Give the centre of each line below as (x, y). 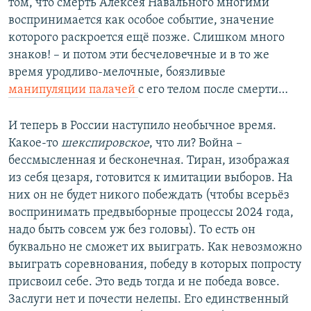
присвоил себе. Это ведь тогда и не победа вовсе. (144, 282)
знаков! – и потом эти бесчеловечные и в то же (139, 55)
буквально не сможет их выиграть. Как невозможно (155, 247)
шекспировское (105, 143)
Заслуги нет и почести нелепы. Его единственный (149, 299)
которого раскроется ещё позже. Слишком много (146, 37)
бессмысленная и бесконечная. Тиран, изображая (149, 160)
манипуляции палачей (73, 90)
